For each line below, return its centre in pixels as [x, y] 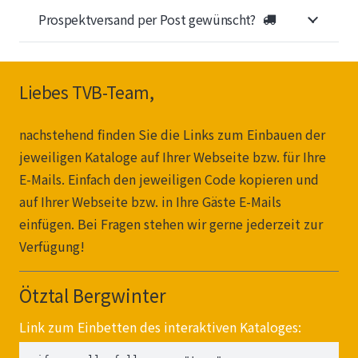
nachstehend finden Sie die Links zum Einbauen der [172, 135]
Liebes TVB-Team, [87, 92]
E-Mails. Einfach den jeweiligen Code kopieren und [169, 179]
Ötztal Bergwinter [93, 295]
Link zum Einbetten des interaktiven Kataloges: [160, 327]
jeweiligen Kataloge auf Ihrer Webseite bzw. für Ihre [173, 157]
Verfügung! [52, 247]
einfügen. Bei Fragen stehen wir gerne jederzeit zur [171, 224]
